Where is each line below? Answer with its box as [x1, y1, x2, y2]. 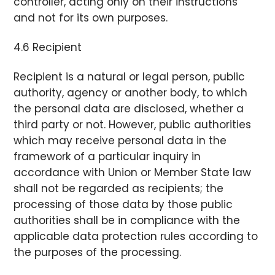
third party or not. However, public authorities [14, 117, 252, 133]
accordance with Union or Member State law [14, 165, 252, 180]
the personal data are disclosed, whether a [14, 101, 244, 117]
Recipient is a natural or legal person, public [14, 69, 246, 85]
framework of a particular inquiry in [14, 149, 201, 165]
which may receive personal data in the [14, 133, 227, 149]
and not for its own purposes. [14, 10, 168, 25]
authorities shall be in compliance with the [14, 213, 241, 228]
